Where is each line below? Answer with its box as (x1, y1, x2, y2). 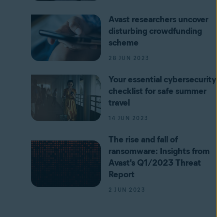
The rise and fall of (108, 134, 178, 145)
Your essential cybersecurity (108, 74, 216, 85)
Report (108, 169, 135, 180)
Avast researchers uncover (108, 14, 208, 25)
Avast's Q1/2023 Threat (108, 157, 201, 168)
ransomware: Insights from (108, 146, 210, 156)
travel (108, 97, 130, 108)
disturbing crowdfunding (108, 26, 202, 36)
